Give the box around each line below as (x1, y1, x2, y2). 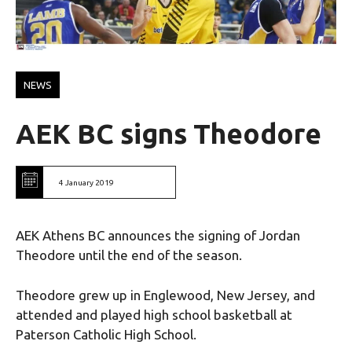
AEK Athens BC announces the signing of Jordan (16, 228, 300, 244)
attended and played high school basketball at (16, 306, 292, 322)
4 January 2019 (59, 178, 114, 187)
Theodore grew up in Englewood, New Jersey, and (16, 287, 315, 302)
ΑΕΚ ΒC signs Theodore (16, 118, 321, 150)
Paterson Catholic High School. (16, 326, 196, 342)
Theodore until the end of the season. (16, 247, 242, 263)
